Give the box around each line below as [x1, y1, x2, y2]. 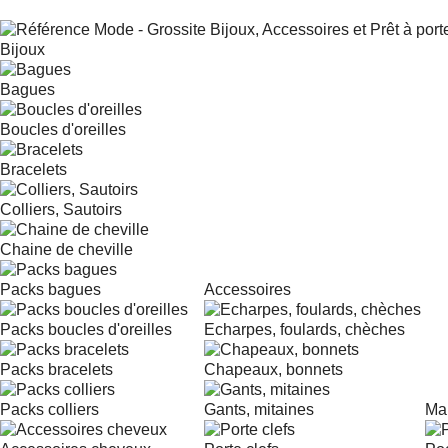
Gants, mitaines [204, 401, 314, 418]
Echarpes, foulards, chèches [204, 321, 405, 338]
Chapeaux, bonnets [204, 361, 343, 378]
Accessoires [204, 281, 291, 298]
